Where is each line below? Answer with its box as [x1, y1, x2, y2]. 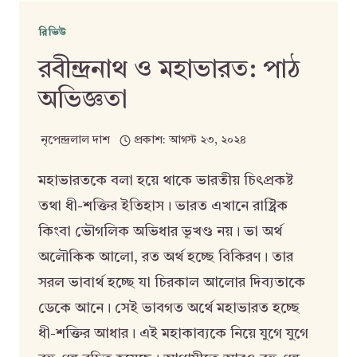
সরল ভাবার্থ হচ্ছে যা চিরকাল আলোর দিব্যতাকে [38, 275, 305, 290]
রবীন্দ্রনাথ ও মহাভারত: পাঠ [38, 58, 300, 84]
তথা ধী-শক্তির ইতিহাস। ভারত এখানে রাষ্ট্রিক [38, 198, 288, 214]
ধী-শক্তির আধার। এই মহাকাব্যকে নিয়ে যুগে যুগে [38, 326, 308, 341]
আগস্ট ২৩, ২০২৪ [168, 134, 246, 147]
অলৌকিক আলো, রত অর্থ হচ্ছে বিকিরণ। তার [38, 249, 293, 265]
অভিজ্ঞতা [38, 88, 127, 115]
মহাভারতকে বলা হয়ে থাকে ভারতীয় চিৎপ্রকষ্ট [38, 173, 293, 188]
